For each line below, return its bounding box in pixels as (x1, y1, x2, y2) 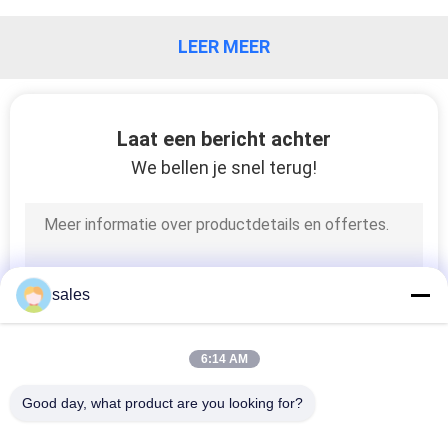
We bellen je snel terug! (131, 156, 317, 178)
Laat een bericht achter (117, 126, 331, 151)
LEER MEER (178, 36, 270, 58)
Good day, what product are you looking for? (22, 395, 303, 411)
